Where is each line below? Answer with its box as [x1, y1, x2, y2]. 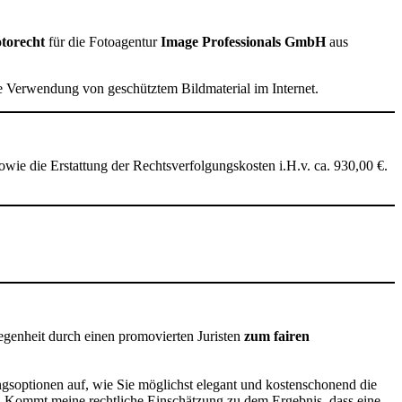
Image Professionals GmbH [161, 33, 326, 49]
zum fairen [244, 328, 310, 344]
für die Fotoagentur [45, 33, 161, 49]
